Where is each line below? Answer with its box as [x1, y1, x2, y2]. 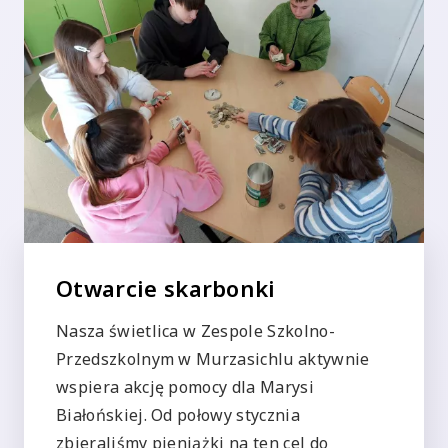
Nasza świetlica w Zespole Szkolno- [56, 320, 335, 343]
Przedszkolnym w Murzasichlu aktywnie [56, 348, 370, 371]
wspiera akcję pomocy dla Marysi [56, 376, 314, 399]
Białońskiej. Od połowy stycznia [56, 404, 300, 427]
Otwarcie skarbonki [56, 273, 276, 304]
